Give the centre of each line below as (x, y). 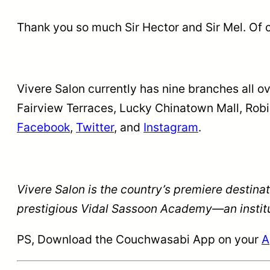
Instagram (171, 127)
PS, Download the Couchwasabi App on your (139, 240)
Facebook (43, 127)
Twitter (95, 127)
